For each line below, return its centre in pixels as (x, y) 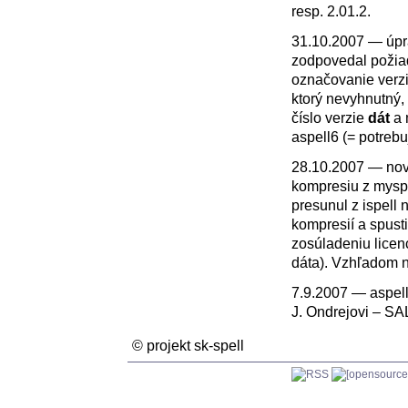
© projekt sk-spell (188, 345)
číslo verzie (330, 117)
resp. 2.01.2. (331, 11)
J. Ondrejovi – (338, 311)
